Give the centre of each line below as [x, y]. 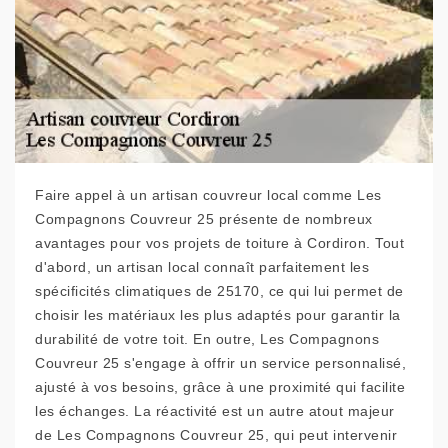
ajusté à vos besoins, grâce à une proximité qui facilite [220, 387]
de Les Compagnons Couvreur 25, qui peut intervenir [216, 435]
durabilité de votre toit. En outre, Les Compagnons [207, 339]
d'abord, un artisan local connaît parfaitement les [202, 267]
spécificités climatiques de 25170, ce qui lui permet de [219, 291]
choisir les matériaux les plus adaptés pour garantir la [218, 315]
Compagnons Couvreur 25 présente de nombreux [204, 219]
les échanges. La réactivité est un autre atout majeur [215, 411]
